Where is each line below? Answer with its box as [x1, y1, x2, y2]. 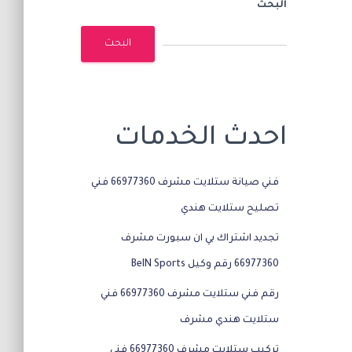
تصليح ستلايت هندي [180, 203, 279, 214]
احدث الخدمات [114, 125, 287, 154]
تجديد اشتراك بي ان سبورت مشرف [120, 233, 279, 244]
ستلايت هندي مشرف [179, 315, 279, 326]
